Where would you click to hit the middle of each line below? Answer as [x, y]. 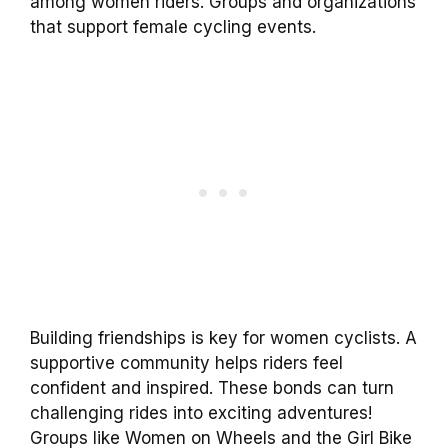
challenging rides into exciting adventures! [201, 412]
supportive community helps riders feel [186, 362]
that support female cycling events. [173, 27]
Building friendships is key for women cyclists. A [223, 337]
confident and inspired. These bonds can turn [212, 387]
